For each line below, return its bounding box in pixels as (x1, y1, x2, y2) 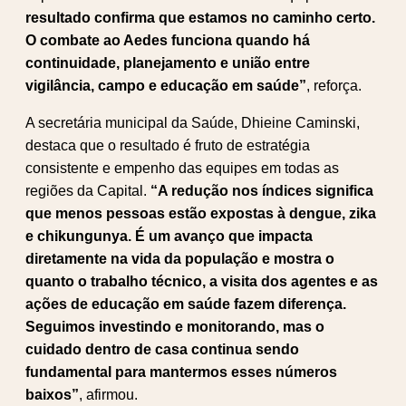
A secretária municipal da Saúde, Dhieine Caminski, (25, 114, 360, 130)
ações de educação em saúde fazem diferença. (25, 295, 346, 312)
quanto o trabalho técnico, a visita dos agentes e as (25, 273, 378, 289)
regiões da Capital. (25, 182, 150, 198)
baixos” (25, 386, 79, 402)
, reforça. (306, 77, 362, 93)
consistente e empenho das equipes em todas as (25, 159, 339, 176)
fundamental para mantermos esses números (25, 363, 337, 380)
